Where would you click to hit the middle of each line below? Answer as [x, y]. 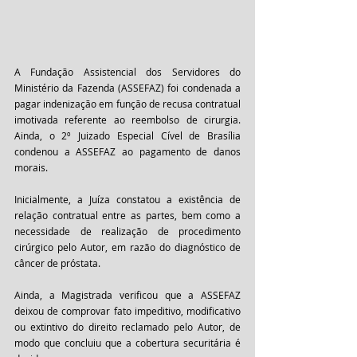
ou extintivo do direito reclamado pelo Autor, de [127, 327]
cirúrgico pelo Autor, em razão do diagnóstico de [127, 247]
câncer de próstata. [57, 263]
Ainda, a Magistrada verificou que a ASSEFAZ [127, 295]
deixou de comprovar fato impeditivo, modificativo [127, 311]
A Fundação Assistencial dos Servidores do [127, 72]
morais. [31, 167]
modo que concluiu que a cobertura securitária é [127, 343]
